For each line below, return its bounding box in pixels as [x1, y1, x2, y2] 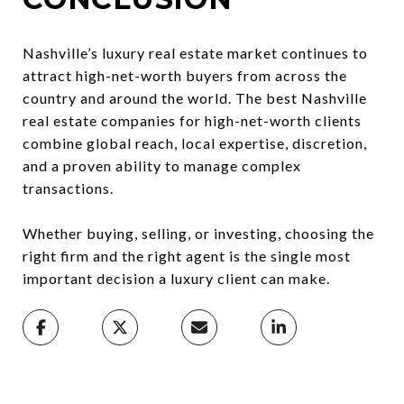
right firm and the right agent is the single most [23, 246, 351, 264]
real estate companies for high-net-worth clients [23, 111, 362, 129]
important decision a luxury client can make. [23, 269, 330, 287]
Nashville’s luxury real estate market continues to [23, 43, 368, 61]
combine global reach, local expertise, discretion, [23, 133, 367, 151]
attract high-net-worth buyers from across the [23, 66, 347, 84]
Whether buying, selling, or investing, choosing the [23, 224, 374, 242]
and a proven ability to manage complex [23, 156, 301, 174]
